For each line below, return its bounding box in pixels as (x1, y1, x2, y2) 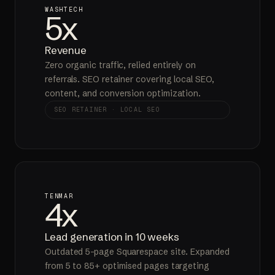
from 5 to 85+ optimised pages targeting (45, 260, 209, 271)
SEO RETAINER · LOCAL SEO (54, 105, 160, 114)
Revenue (45, 43, 87, 56)
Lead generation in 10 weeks (45, 230, 179, 243)
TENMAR (45, 192, 74, 200)
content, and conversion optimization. (45, 87, 201, 99)
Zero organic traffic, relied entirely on (45, 59, 196, 71)
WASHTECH (45, 5, 83, 14)
